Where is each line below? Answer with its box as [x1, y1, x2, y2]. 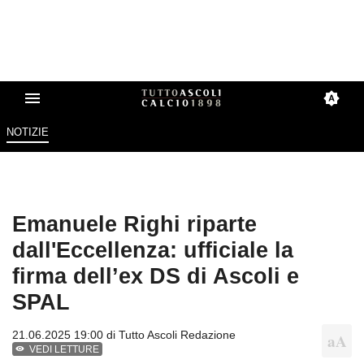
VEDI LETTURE [29, 344, 100, 356]
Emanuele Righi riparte [12, 211, 257, 237]
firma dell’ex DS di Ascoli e [12, 263, 299, 289]
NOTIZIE [6, 126, 49, 139]
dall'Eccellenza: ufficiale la [12, 237, 293, 263]
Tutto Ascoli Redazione [119, 328, 236, 342]
